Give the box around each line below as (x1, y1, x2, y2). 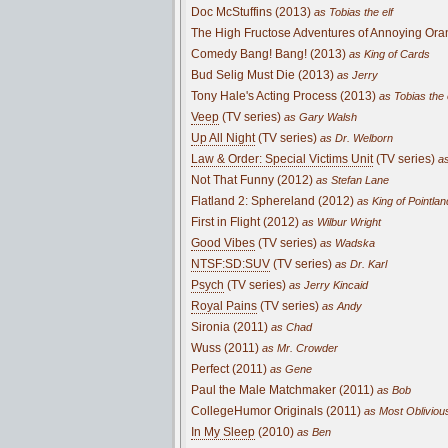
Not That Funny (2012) (191, 172, 313, 187)
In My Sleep (191, 424, 255, 439)
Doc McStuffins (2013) (191, 4, 311, 19)
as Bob (374, 383, 411, 396)
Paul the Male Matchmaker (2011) (191, 382, 374, 397)
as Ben (294, 425, 331, 438)
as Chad (268, 320, 312, 333)
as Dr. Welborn (317, 131, 393, 144)
